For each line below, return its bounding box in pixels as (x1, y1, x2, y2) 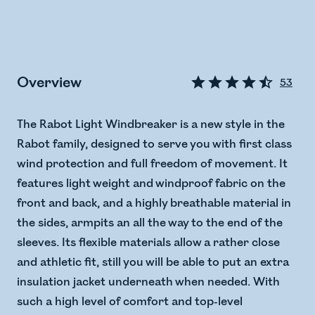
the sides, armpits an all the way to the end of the (17, 216, 283, 231)
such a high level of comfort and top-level (17, 295, 243, 309)
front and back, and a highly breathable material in (17, 196, 291, 211)
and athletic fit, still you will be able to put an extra (17, 255, 289, 270)
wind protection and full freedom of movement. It (17, 157, 288, 172)
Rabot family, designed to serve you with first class (17, 137, 292, 152)
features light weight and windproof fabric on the (17, 176, 285, 191)
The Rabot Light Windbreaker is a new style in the (17, 117, 285, 132)
